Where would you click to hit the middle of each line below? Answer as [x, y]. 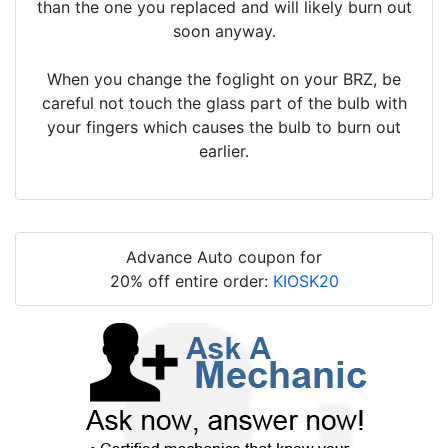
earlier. [224, 151]
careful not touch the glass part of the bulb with [224, 103]
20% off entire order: [191, 281]
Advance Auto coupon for [224, 257]
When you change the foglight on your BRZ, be [224, 79]
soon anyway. [224, 31]
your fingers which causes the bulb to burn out [224, 127]
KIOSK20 [305, 281]
